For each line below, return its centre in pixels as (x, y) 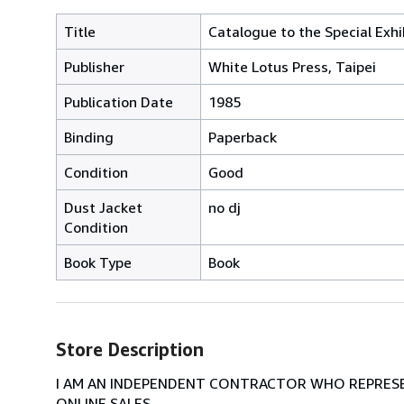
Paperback (243, 137)
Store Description (130, 349)
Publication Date (119, 101)
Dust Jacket (103, 207)
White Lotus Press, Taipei (292, 66)
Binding (89, 137)
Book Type (98, 262)
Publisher (94, 66)
